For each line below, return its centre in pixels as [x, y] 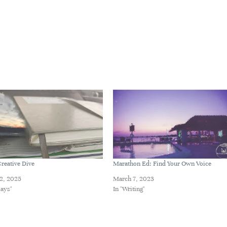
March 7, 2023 [133, 179]
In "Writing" [129, 189]
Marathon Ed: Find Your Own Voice [162, 164]
